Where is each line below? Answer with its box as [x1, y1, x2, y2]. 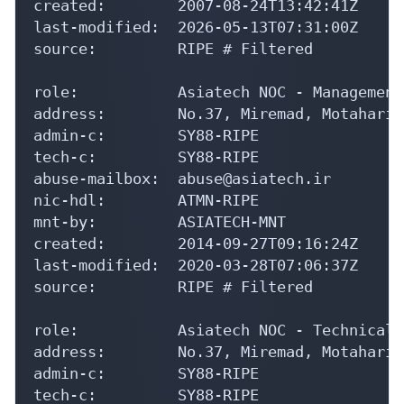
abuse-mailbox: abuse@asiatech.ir [33, 169, 331, 188]
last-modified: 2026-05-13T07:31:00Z [33, 17, 358, 36]
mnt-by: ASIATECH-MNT [33, 212, 286, 231]
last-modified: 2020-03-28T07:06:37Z [33, 255, 358, 274]
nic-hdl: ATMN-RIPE [33, 190, 259, 209]
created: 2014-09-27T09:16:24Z [33, 234, 358, 252]
